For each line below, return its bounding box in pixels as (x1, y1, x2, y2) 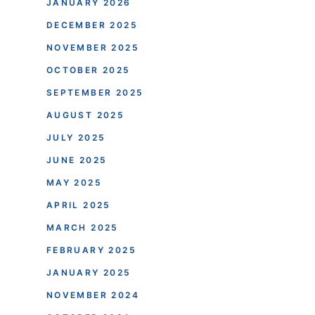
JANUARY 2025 (46, 266, 131, 278)
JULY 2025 (46, 131, 106, 143)
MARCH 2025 (46, 221, 119, 233)
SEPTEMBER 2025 (46, 86, 144, 98)
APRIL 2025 (46, 199, 111, 210)
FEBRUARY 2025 (46, 244, 136, 255)
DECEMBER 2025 (46, 19, 138, 30)
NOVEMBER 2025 (46, 41, 139, 53)
